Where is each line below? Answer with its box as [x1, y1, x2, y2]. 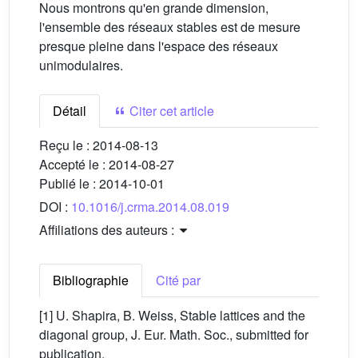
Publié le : [39, 174, 99, 193]
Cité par [156, 271, 201, 289]
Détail [53, 101, 86, 120]
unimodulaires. [39, 56, 123, 74]
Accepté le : [39, 155, 109, 173]
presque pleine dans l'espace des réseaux [39, 37, 278, 55]
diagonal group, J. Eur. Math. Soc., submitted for [39, 325, 308, 344]
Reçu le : [39, 136, 93, 154]
